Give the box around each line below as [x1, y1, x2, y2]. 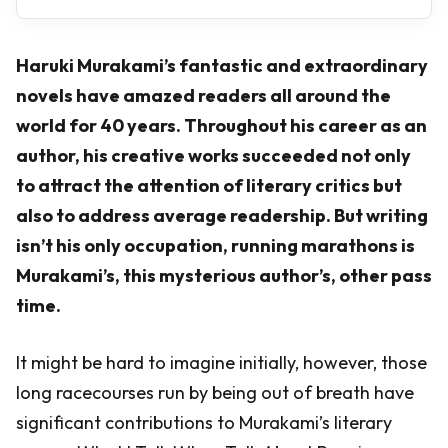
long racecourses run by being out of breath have [16, 381, 414, 404]
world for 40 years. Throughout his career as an [16, 114, 427, 137]
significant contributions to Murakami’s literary [16, 411, 392, 434]
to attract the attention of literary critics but [16, 174, 402, 197]
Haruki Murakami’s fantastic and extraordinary [16, 54, 428, 77]
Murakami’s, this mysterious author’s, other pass [16, 264, 432, 287]
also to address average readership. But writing [16, 204, 428, 227]
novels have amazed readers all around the [16, 84, 391, 107]
